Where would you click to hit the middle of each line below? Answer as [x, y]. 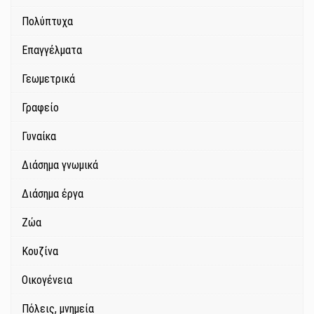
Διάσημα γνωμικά [60, 165]
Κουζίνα [40, 252]
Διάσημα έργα [53, 194]
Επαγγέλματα [52, 50]
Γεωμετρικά [48, 79]
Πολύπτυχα [47, 22]
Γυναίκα [39, 137]
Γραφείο [40, 108]
